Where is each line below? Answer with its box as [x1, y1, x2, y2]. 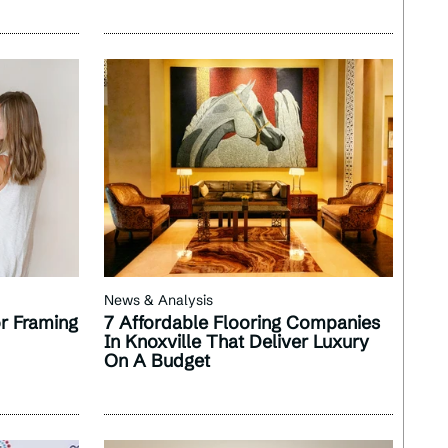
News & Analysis [104, 290, 214, 309]
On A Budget [104, 348, 211, 372]
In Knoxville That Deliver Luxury [104, 329, 370, 353]
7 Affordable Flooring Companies [104, 310, 381, 334]
